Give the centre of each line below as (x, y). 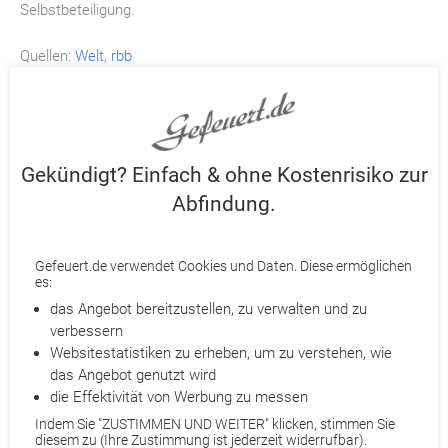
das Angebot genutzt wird (133, 374)
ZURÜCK (69, 210)
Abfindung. (224, 203)
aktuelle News (86, 341)
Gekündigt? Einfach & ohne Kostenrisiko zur (224, 174)
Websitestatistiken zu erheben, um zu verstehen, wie (221, 352)
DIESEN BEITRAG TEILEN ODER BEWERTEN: (224, 133)
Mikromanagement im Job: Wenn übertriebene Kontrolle (262, 382)
